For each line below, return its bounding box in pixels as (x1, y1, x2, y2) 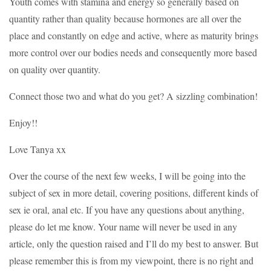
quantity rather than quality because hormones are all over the (9, 12, 241, 25)
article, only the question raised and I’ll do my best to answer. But (9, 237, 258, 250)
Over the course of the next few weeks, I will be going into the (9, 169, 246, 183)
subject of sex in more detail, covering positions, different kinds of (9, 186, 258, 200)
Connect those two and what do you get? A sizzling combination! (9, 90, 258, 103)
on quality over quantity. (9, 63, 100, 76)
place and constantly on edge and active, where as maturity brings (9, 29, 258, 42)
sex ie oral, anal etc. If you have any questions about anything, (9, 203, 244, 217)
